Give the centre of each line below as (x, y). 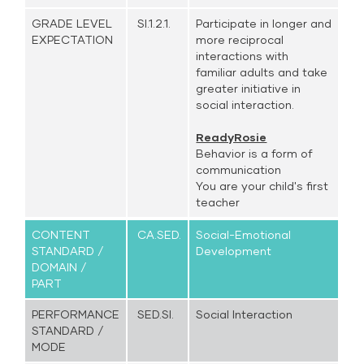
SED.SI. (154, 314)
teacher (218, 202)
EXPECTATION (73, 39)
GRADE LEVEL (72, 23)
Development (234, 251)
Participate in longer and (264, 23)
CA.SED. (158, 234)
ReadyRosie (232, 137)
